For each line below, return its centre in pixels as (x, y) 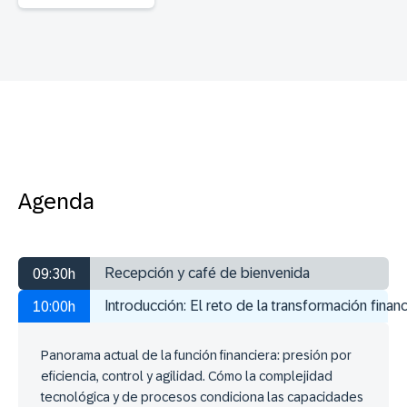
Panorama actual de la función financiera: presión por (196, 356)
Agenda (56, 202)
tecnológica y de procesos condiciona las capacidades (202, 397)
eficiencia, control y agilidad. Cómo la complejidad (187, 377)
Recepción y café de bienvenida (207, 273)
